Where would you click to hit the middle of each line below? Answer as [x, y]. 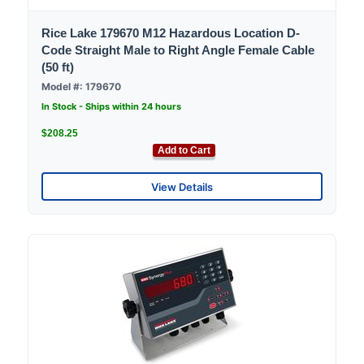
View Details [182, 186]
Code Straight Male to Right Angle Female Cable [178, 50]
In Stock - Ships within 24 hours [111, 107]
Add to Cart [184, 151]
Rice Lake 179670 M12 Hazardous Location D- [171, 33]
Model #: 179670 [81, 87]
